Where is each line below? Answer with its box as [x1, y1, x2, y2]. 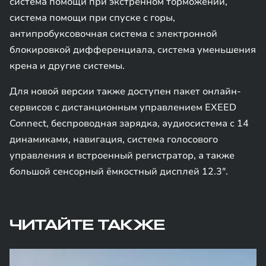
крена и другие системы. [9, 59, 125, 72]
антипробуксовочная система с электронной [9, 27, 217, 40]
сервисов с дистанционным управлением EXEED [9, 101, 236, 114]
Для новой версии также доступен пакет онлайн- [9, 85, 241, 98]
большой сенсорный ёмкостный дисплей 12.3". [9, 165, 228, 178]
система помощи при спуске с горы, [9, 11, 175, 24]
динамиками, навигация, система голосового [9, 133, 218, 146]
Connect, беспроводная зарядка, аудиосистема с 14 [9, 117, 249, 130]
